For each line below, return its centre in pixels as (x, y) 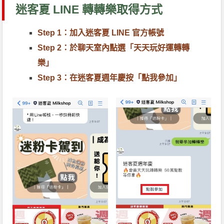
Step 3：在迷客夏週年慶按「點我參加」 (110, 77)
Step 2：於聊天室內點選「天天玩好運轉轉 (114, 47)
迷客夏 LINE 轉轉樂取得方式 (89, 9)
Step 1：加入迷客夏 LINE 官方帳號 (101, 32)
